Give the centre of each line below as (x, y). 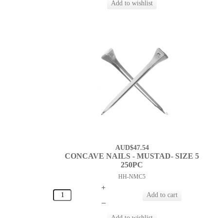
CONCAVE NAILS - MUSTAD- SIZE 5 (132, 156)
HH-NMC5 (132, 177)
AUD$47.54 (132, 148)
